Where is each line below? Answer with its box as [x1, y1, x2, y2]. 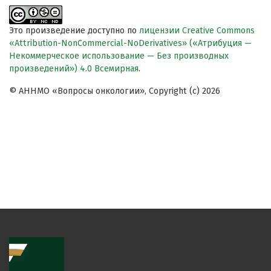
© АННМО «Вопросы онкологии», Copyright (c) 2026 [9, 86, 220, 97]
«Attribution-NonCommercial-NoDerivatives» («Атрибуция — [9, 38, 252, 49]
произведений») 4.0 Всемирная [9, 64, 139, 74]
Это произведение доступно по [9, 25, 139, 36]
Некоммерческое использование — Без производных [9, 51, 229, 62]
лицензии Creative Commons [139, 25, 255, 36]
